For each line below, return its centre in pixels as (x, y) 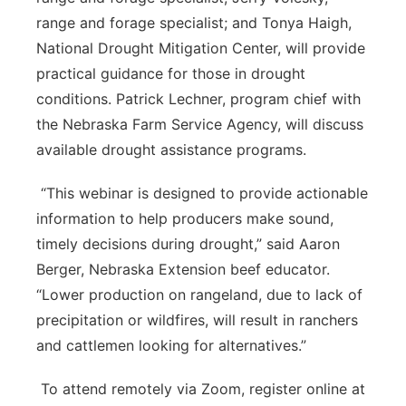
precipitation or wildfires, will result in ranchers (197, 320)
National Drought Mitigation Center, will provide (201, 48)
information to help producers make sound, (185, 218)
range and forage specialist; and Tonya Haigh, (194, 23)
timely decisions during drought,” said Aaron (188, 244)
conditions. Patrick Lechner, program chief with (198, 99)
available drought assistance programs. (171, 150)
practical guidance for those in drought (171, 73)
